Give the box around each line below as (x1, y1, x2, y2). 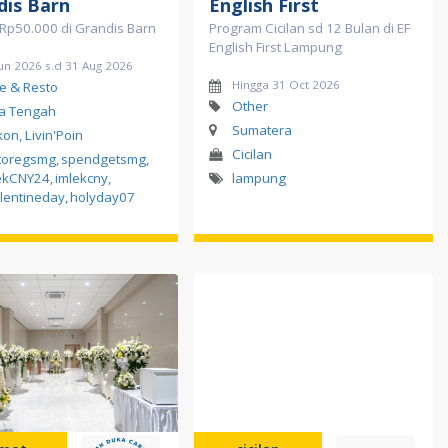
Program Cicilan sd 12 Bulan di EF (209, 19, 410, 38)
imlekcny (55, 169, 108, 188)
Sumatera (231, 121, 292, 140)
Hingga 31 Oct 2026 (231, 77, 340, 93)
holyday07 (70, 188, 135, 207)
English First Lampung (209, 38, 342, 57)
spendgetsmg (61, 150, 146, 169)
